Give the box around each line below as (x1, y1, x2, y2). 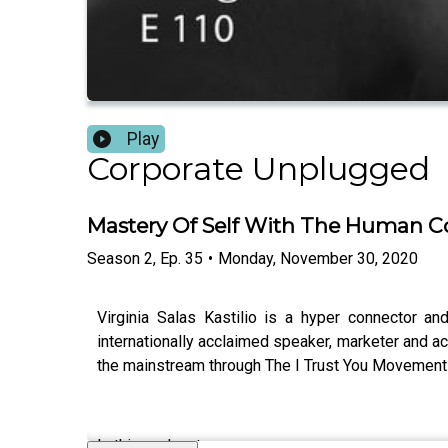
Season (87, 248, 140, 268)
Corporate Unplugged (87, 149, 430, 189)
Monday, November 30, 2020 (218, 248, 418, 268)
